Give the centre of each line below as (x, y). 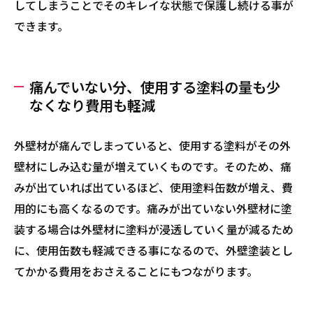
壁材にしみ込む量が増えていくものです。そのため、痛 (153, 166)
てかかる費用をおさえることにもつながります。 (136, 271)
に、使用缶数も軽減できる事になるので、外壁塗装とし (153, 250)
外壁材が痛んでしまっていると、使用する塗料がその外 (152, 145)
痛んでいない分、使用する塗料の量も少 (155, 87)
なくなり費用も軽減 (92, 105)
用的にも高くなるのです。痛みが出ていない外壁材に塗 (153, 208)
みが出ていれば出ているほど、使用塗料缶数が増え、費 (153, 187)
